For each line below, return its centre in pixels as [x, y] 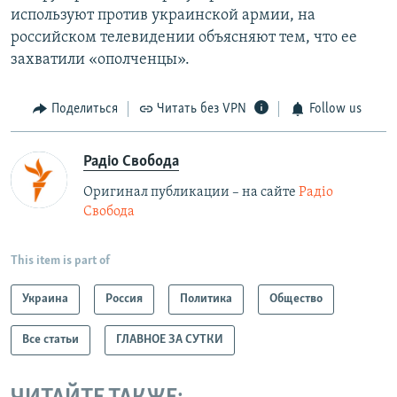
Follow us [335, 109]
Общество [296, 299]
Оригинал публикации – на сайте [191, 192]
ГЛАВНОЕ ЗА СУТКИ [170, 339]
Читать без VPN [202, 109]
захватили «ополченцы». [100, 60]
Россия [124, 299]
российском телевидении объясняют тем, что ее [184, 38]
